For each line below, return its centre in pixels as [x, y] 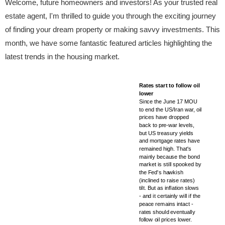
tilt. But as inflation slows [169, 188]
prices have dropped [164, 117]
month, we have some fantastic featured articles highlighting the [108, 43]
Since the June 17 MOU [168, 101]
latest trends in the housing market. [62, 57]
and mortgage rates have [169, 141]
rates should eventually [167, 212]
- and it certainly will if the [170, 196]
